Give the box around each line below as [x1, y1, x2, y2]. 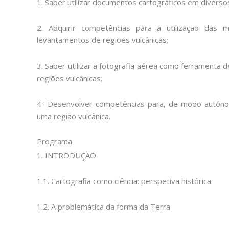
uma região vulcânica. [37, 110, 110, 121]
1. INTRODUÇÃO [37, 150, 96, 161]
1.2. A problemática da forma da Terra [37, 201, 170, 212]
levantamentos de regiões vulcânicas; [37, 35, 168, 45]
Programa [37, 136, 72, 146]
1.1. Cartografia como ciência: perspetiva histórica [37, 175, 211, 186]
